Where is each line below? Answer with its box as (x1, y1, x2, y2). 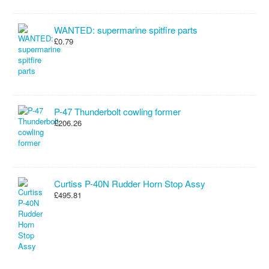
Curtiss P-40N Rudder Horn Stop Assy (54, 177, 205, 190)
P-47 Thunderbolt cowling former (54, 105, 181, 118)
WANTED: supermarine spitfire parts (54, 23, 198, 36)
